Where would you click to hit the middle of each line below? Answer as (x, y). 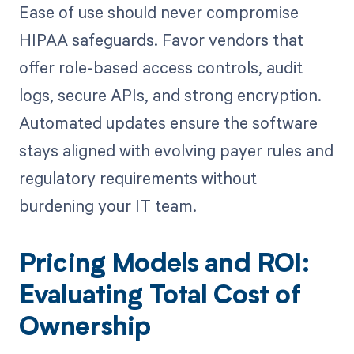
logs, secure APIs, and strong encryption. (170, 94)
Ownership (85, 328)
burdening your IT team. (107, 205)
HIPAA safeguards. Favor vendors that (161, 39)
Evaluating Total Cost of (159, 297)
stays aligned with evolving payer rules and (176, 150)
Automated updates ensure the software (168, 122)
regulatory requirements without (137, 177)
